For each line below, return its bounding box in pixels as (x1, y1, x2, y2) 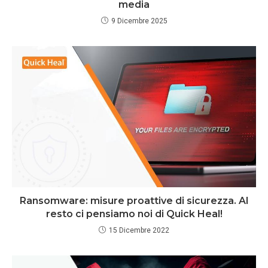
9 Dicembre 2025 (111, 16, 167, 25)
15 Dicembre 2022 (109, 226, 169, 234)
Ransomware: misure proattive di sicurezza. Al (20, 194, 248, 206)
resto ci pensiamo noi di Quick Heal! (45, 208, 223, 220)
